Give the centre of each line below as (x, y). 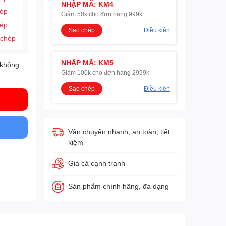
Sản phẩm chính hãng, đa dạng (118, 186)
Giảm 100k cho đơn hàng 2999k (105, 72)
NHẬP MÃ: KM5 (87, 62)
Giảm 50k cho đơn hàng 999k (101, 14)
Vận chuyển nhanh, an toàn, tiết (119, 131)
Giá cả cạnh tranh (96, 163)
